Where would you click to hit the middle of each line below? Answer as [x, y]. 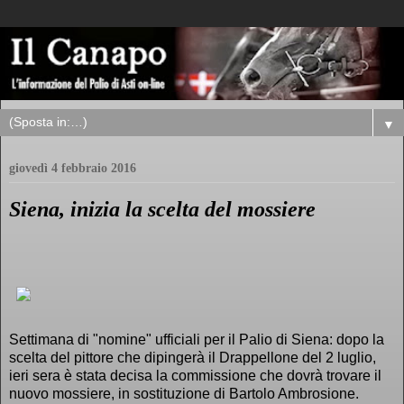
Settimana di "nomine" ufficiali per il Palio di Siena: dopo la [197, 339]
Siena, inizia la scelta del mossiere [162, 209]
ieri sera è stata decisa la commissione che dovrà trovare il [195, 375]
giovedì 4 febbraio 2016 [73, 169]
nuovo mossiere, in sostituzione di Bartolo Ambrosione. [184, 393]
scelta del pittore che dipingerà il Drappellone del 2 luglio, [193, 357]
